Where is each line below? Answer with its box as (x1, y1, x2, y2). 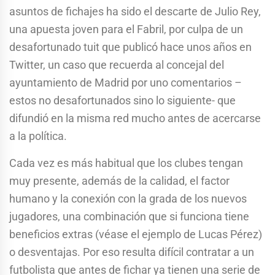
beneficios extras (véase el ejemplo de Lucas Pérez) (9, 227, 262, 241)
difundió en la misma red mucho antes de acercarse (9, 111, 261, 125)
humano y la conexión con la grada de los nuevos (9, 192, 247, 205)
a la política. (9, 129, 67, 142)
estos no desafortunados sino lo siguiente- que (9, 93, 236, 107)
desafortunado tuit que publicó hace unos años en (9, 40, 252, 53)
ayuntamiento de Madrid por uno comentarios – (9, 76, 242, 89)
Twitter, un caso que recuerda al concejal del (9, 58, 224, 71)
